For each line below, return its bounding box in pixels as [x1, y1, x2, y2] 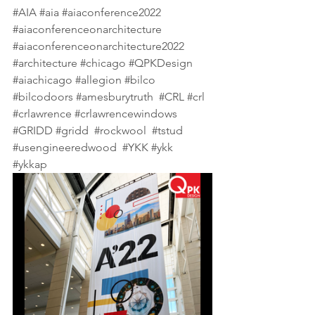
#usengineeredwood [13, 141, 117, 154]
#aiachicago [13, 73, 72, 86]
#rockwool [94, 124, 146, 137]
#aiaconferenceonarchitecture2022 [13, 39, 184, 53]
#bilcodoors [13, 90, 73, 103]
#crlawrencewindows [75, 107, 177, 120]
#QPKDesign [129, 56, 193, 70]
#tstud [152, 124, 183, 137]
